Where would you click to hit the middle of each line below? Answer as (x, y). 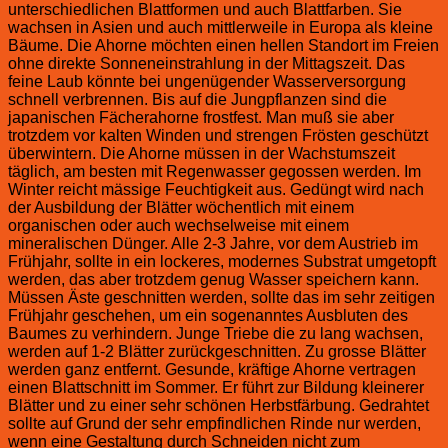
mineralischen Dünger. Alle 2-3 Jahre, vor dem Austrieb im (213, 243)
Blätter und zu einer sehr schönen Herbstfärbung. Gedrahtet (218, 405)
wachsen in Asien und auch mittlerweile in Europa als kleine (220, 27)
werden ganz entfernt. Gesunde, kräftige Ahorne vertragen (212, 369)
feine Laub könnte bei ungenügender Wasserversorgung (207, 81)
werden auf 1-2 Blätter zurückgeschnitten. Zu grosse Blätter (217, 351)
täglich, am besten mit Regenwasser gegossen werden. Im (214, 171)
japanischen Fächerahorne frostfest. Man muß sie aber (201, 117)
